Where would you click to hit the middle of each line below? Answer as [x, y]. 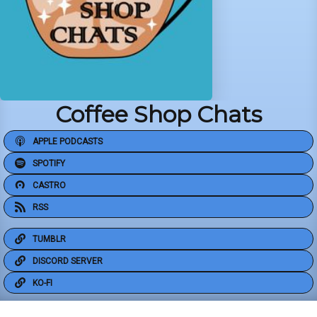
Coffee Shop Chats [158, 115]
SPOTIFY [49, 163]
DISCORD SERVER [68, 261]
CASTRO [49, 185]
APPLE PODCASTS [68, 141]
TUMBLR [49, 239]
